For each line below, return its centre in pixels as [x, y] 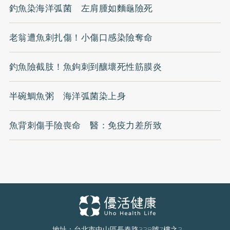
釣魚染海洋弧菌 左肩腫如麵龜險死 [81, 8]
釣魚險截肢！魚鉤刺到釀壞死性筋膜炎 [85, 67]
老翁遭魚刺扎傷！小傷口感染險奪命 [81, 37]
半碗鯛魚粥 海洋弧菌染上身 [68, 96]
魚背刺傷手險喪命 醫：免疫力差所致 [85, 125]
